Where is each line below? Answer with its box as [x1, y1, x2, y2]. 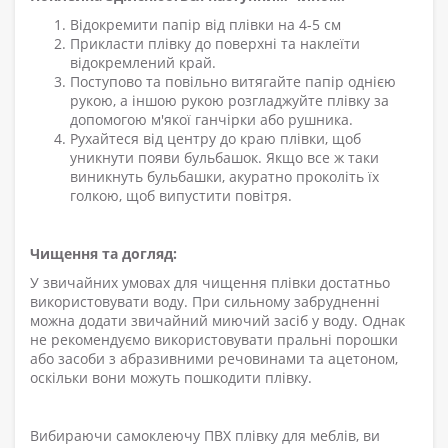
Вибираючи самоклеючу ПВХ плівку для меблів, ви [30, 426, 380, 446]
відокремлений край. [70, 53, 216, 73]
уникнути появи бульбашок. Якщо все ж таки [70, 148, 379, 168]
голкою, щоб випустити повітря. [70, 186, 292, 206]
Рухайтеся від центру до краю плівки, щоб [70, 129, 361, 149]
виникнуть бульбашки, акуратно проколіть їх [70, 167, 379, 187]
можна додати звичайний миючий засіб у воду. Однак [30, 311, 405, 331]
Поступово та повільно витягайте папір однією [70, 72, 396, 92]
